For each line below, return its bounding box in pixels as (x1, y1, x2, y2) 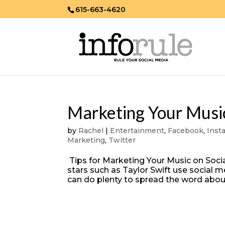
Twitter (108, 136, 136, 145)
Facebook (168, 126, 204, 135)
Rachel (78, 126, 104, 135)
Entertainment (110, 126, 165, 135)
